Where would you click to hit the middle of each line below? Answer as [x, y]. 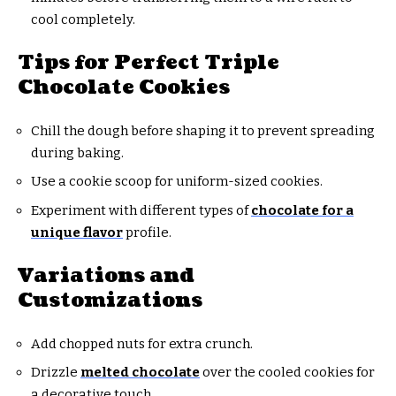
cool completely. [83, 19]
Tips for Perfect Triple [148, 63]
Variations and [106, 276]
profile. [147, 232]
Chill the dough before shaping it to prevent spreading [203, 130]
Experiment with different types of [141, 210]
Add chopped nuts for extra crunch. [142, 343]
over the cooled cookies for [287, 373]
